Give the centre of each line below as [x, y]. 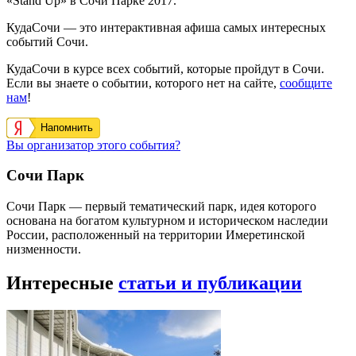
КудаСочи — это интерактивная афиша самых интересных [166, 27]
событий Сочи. [47, 41]
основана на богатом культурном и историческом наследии [167, 221]
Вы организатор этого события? [93, 145]
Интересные [62, 283]
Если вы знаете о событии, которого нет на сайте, [143, 83]
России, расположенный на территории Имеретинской [156, 235]
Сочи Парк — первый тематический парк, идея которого [161, 207]
